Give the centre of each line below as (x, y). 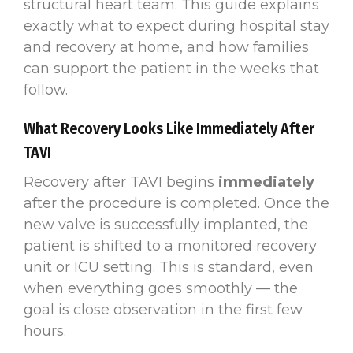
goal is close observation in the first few (163, 309)
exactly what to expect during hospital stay (176, 26)
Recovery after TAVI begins (121, 182)
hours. (45, 331)
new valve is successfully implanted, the (166, 224)
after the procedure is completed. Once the (176, 203)
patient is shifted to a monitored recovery (170, 245)
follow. (46, 89)
